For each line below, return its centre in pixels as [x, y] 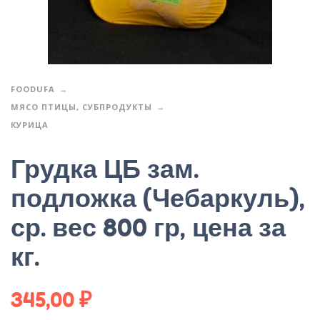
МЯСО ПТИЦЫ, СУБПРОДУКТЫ [81, 107]
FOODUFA [33, 89]
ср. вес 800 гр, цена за [148, 226]
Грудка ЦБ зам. [105, 168]
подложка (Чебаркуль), [158, 197]
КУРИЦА [30, 125]
